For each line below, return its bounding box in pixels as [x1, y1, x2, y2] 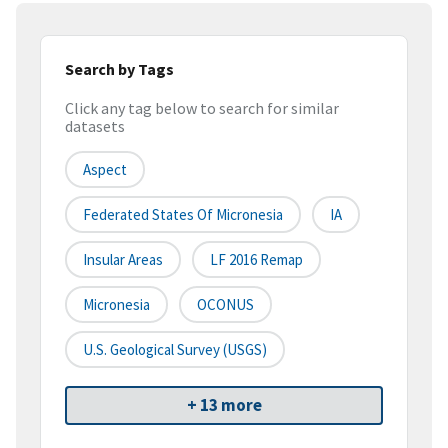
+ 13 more [186, 394, 262, 417]
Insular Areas [83, 250, 163, 270]
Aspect [83, 160, 127, 180]
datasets [65, 116, 125, 137]
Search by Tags [65, 58, 174, 79]
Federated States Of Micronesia [83, 205, 283, 225]
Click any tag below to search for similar [65, 98, 339, 119]
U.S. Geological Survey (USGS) [83, 340, 267, 360]
